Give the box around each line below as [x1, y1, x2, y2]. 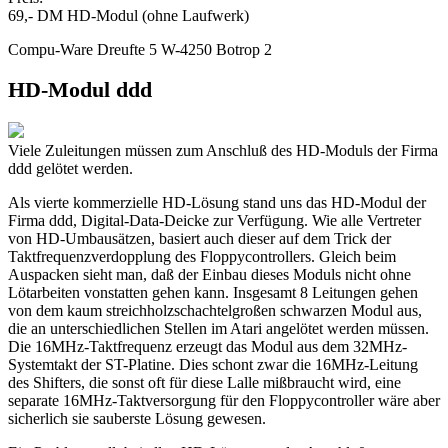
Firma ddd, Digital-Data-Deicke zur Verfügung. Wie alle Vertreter [8, 211, 421, 229]
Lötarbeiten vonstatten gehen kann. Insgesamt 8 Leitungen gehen [8, 283, 418, 301]
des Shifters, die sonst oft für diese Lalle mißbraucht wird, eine [8, 373, 401, 391]
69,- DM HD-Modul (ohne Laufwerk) [8, 6, 249, 24]
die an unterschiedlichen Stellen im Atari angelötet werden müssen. [8, 319, 429, 337]
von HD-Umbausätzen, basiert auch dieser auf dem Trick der [8, 229, 391, 247]
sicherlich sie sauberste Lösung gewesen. [8, 409, 266, 427]
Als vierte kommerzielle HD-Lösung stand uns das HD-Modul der [8, 193, 426, 211]
